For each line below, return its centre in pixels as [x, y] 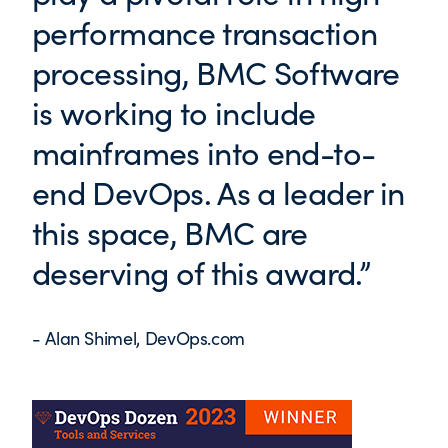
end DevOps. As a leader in [218, 192]
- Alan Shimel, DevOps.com [138, 338]
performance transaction [205, 32]
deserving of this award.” [201, 272]
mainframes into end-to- [204, 152]
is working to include [174, 112]
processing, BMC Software [216, 72]
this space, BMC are [170, 232]
